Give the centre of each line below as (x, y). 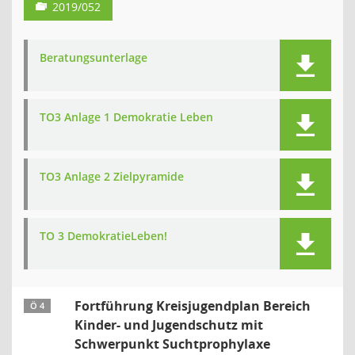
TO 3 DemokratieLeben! (103, 236)
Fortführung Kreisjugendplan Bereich (193, 306)
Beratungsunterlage (94, 57)
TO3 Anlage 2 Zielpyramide (112, 176)
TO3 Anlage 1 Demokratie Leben (126, 117)
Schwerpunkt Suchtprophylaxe (172, 344)
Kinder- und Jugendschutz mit (169, 325)
